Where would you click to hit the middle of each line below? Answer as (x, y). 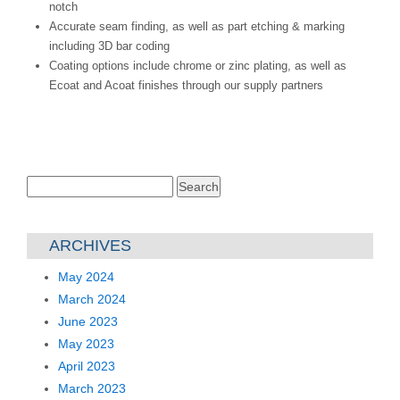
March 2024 (92, 300)
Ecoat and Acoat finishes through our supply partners (186, 86)
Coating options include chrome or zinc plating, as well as (198, 66)
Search (47, 184)
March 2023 (92, 389)
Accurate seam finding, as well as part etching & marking (197, 27)
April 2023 (87, 367)
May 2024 (86, 277)
